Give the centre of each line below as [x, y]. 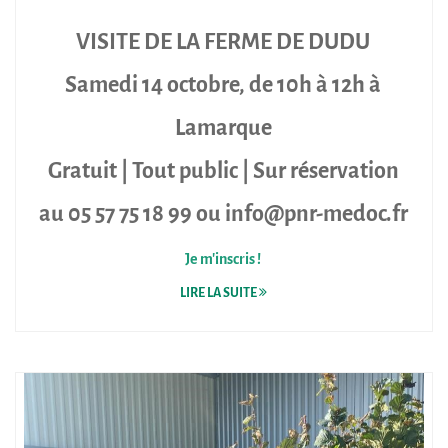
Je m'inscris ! [223, 259]
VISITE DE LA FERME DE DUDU [223, 41]
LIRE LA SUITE [219, 292]
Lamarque [223, 127]
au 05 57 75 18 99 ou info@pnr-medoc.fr [223, 213]
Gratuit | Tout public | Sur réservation [223, 170]
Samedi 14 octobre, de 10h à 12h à [223, 84]
